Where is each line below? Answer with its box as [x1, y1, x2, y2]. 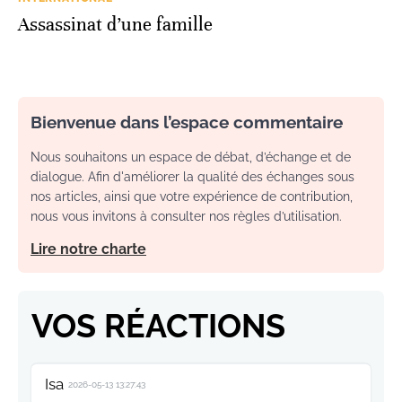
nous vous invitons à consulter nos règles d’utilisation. [31, 209, 342, 224]
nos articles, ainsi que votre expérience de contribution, [31, 189, 353, 205]
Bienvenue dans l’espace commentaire [31, 112, 343, 133]
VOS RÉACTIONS [31, 307, 285, 345]
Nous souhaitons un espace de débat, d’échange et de [31, 150, 351, 165]
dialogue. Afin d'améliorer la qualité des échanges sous [31, 170, 354, 185]
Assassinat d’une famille [18, 13, 213, 37]
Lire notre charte [31, 240, 146, 258]
